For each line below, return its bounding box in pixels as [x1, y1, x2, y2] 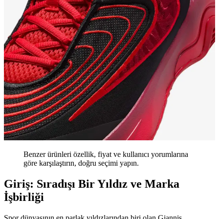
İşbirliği [4, 191, 44, 204]
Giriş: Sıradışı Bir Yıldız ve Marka [4, 177, 179, 191]
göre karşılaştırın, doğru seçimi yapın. [23, 159, 139, 168]
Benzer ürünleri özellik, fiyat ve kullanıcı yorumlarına [23, 150, 188, 159]
